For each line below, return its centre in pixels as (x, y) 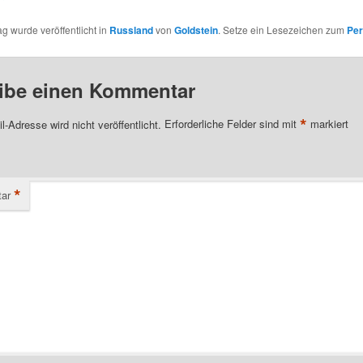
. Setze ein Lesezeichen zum (282, 29)
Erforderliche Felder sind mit (232, 124)
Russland (131, 30)
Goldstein (196, 30)
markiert (327, 124)
